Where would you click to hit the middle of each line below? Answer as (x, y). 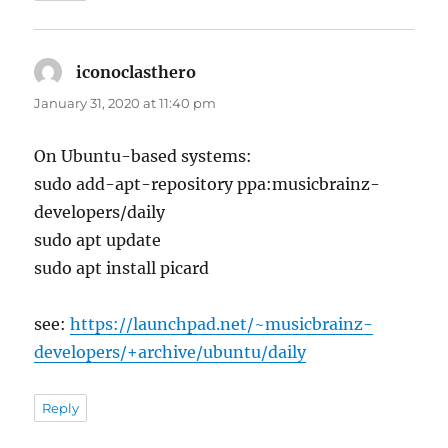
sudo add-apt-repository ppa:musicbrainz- (207, 183)
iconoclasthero (136, 71)
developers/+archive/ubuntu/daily (170, 351)
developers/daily (100, 211)
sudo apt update (98, 239)
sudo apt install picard (122, 267)
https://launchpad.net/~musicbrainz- (222, 323)
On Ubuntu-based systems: (143, 155)
